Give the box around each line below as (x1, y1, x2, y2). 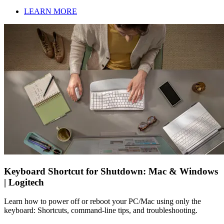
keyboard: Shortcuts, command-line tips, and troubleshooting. (4, 206, 197, 215)
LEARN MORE (24, 6, 77, 15)
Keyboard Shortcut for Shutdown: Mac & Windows (4, 165, 218, 176)
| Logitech (4, 176, 44, 187)
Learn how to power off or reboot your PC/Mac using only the (4, 197, 201, 206)
